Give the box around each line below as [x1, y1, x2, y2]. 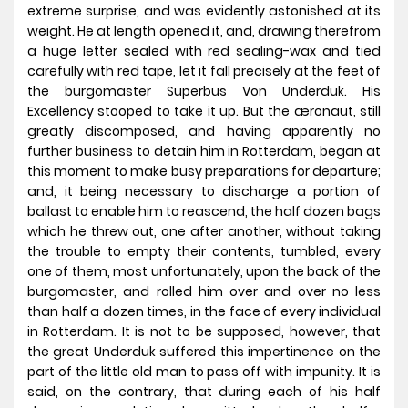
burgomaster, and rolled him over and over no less [27, 282, 381, 301]
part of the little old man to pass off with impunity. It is [27, 362, 381, 382]
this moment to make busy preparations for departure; [27, 162, 381, 181]
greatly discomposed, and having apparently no [27, 122, 381, 141]
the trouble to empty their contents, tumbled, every [27, 242, 381, 261]
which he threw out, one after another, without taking [27, 222, 381, 241]
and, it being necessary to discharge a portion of [27, 182, 381, 201]
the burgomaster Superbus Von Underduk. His [27, 82, 381, 101]
